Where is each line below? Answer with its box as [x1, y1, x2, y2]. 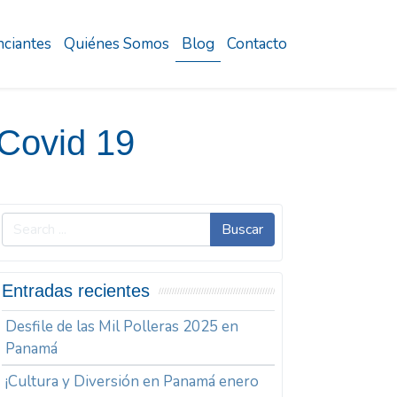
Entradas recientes [2, 281, 151, 301]
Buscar [221, 219, 263, 239]
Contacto [227, 33, 287, 54]
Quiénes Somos [64, 33, 169, 54]
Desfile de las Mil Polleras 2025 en [5, 316, 239, 338]
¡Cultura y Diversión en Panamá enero [5, 371, 260, 393]
